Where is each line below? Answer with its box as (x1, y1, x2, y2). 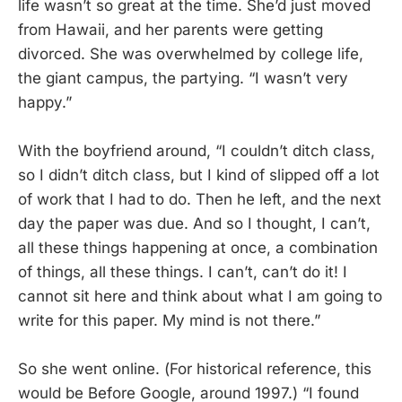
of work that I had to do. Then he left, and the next (18, 189, 381, 208)
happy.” (18, 92, 72, 111)
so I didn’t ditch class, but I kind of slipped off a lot (18, 165, 380, 184)
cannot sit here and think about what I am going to (18, 286, 382, 305)
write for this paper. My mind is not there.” (18, 310, 320, 329)
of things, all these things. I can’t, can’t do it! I (18, 262, 347, 281)
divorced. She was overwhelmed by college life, (18, 44, 363, 63)
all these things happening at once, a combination (18, 238, 378, 257)
